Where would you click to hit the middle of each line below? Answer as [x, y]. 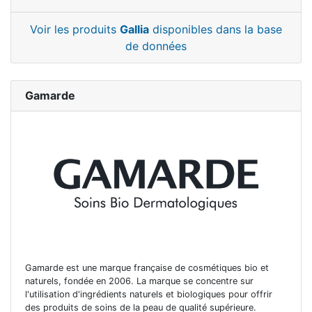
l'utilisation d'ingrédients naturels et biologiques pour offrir [149, 294]
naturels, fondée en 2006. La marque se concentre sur [139, 281]
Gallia [134, 30]
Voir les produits [75, 30]
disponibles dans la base [216, 30]
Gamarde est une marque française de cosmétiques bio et [147, 267]
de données [156, 46]
